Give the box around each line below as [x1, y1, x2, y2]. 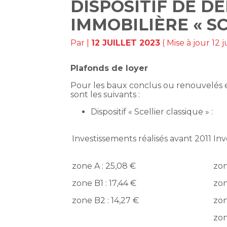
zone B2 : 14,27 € [72, 196, 139, 206]
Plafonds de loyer [70, 63, 148, 73]
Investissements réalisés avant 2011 [72, 134, 212, 144]
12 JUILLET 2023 [91, 38, 161, 48]
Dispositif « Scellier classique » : [91, 107, 213, 117]
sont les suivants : [70, 90, 140, 100]
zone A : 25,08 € [72, 161, 136, 171]
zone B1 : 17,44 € [72, 178, 137, 188]
